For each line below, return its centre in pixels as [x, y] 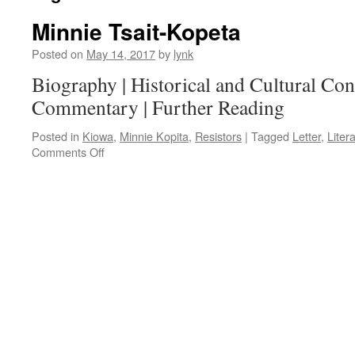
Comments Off [68, 152]
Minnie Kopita [154, 136]
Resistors [218, 136]
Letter [307, 136]
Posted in [55, 136]
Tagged [270, 136]
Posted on [57, 53]
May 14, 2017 [121, 53]
